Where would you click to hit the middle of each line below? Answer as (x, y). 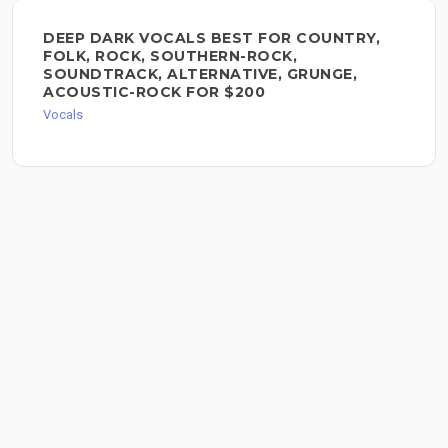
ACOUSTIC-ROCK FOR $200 (154, 92)
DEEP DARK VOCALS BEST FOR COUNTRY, (211, 38)
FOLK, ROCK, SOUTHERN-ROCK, (170, 56)
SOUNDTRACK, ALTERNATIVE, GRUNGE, (200, 74)
